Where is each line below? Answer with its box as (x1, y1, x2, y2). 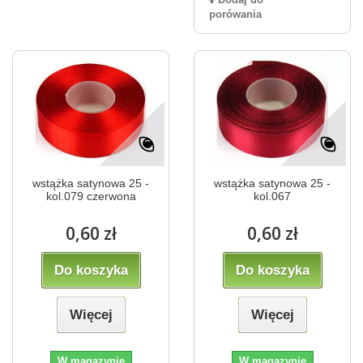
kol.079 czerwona (45, 189, 136, 203)
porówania (209, 8, 262, 21)
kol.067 (254, 189, 291, 203)
